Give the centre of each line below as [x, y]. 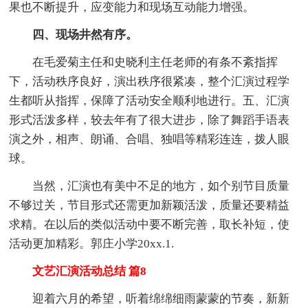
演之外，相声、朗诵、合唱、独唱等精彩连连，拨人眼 [150, 139]
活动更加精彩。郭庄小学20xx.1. [92, 243]
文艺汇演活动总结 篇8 [78, 271]
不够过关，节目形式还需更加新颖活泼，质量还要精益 [150, 205]
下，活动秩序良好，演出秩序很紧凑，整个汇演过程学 [150, 81]
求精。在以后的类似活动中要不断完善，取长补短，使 [150, 224]
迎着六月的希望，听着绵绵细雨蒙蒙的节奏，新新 [150, 298]
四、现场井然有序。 [74, 34]
